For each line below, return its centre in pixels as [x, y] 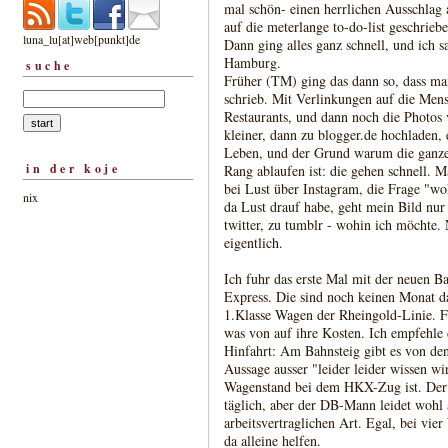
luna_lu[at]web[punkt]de [81, 38]
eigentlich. [253, 242]
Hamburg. [252, 62]
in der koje [73, 168]
